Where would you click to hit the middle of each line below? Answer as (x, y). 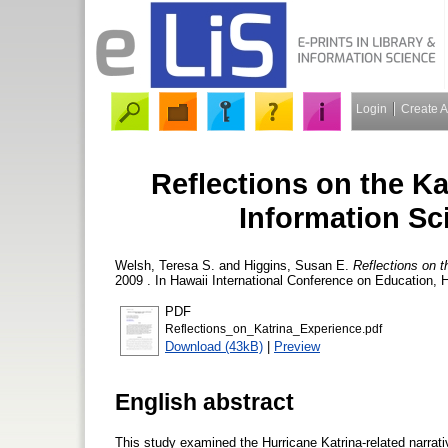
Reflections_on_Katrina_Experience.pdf (273, 328)
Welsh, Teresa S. (165, 265)
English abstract (204, 401)
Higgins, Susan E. (296, 265)
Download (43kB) (214, 346)
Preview (297, 346)
